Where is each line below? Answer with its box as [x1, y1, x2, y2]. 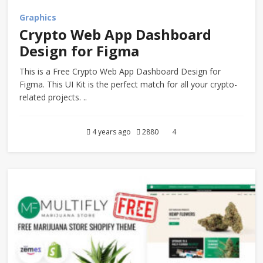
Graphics [19, 11, 57, 23]
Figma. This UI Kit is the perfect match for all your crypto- [19, 78, 238, 90]
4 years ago [90, 126, 137, 137]
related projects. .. [19, 91, 87, 103]
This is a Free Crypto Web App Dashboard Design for [19, 65, 221, 77]
